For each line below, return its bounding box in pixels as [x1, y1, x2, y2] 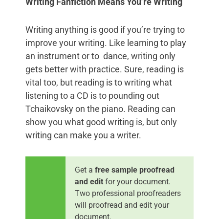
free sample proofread [95, 165, 175, 175]
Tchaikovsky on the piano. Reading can [25, 104, 175, 114]
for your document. [103, 177, 171, 187]
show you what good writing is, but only [25, 117, 177, 128]
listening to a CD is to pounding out [25, 90, 159, 101]
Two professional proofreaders [75, 189, 181, 198]
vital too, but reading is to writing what [25, 77, 172, 88]
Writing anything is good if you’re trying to [25, 24, 185, 35]
